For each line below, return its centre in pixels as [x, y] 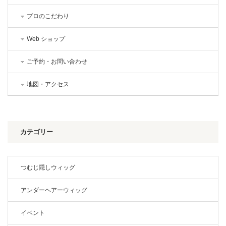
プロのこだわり [48, 16]
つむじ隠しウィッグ [48, 167]
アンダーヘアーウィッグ [54, 190]
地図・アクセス [48, 84]
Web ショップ [46, 39]
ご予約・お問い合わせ [57, 61]
